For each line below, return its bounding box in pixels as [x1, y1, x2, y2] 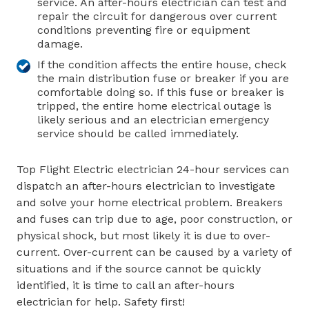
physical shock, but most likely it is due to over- [17, 229, 270, 242]
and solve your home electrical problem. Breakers [17, 196, 283, 209]
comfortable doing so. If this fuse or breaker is [37, 86, 284, 99]
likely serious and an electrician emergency [37, 113, 269, 126]
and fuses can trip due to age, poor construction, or [17, 212, 292, 226]
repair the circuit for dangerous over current [37, 10, 277, 23]
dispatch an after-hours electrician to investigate [17, 179, 275, 192]
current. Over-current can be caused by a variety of [17, 246, 291, 259]
